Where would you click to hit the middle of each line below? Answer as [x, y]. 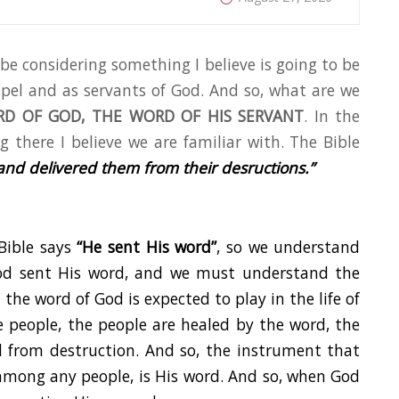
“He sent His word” [147, 247]
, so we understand [289, 247]
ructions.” [281, 168]
